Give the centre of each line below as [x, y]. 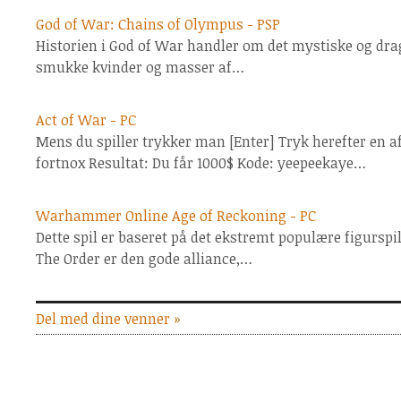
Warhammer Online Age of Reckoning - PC [176, 216]
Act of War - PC [86, 120]
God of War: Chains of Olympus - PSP [158, 24]
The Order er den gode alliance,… [144, 259]
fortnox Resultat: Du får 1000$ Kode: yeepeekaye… [201, 163]
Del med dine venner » [108, 319]
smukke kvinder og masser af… [140, 67]
